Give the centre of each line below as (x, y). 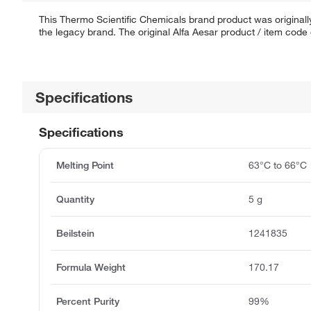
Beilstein (75, 234)
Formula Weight (91, 268)
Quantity (75, 200)
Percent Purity (88, 302)
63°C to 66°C (278, 166)
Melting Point (85, 166)
